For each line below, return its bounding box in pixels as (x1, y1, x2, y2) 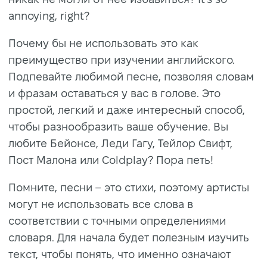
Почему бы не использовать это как (8, 37, 198, 49)
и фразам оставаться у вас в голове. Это (8, 87, 221, 99)
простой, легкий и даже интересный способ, (8, 104, 245, 116)
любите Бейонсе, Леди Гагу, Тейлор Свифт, (8, 137, 232, 149)
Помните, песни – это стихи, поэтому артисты (8, 181, 249, 193)
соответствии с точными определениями (8, 215, 226, 226)
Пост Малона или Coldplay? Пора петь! (8, 154, 213, 166)
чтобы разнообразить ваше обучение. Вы (8, 120, 228, 132)
